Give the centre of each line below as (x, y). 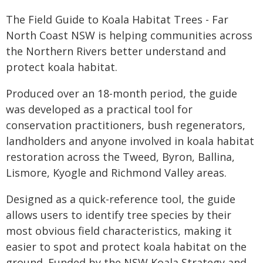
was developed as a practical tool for (99, 109)
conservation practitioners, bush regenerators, (126, 125)
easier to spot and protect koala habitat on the (126, 247)
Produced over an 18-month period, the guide (122, 93)
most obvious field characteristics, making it (119, 231)
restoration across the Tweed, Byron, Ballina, (120, 157)
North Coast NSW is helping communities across (129, 35)
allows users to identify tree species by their (119, 215)
